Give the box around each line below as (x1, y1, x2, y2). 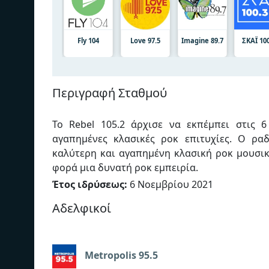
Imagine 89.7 (181, 35, 223, 45)
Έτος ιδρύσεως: (52, 177, 127, 191)
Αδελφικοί (52, 199, 111, 216)
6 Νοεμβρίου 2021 (127, 177, 213, 191)
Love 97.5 (130, 35, 160, 45)
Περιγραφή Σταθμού (52, 84, 167, 101)
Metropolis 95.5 (85, 249, 158, 262)
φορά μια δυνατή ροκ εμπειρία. (52, 160, 198, 174)
